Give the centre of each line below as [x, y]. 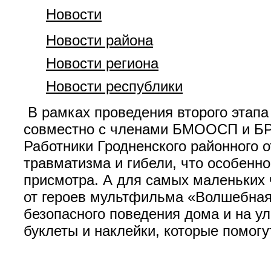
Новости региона [102, 63]
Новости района [100, 40]
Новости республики [114, 86]
